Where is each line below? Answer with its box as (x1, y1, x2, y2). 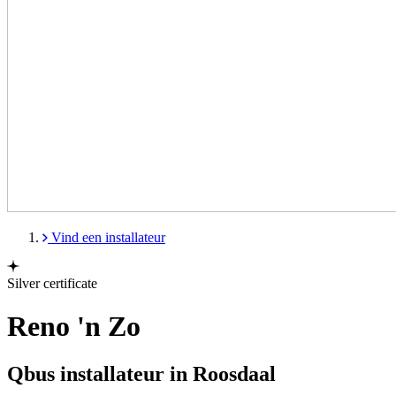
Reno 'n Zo (7, 310, 141, 343)
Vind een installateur (51, 230, 165, 245)
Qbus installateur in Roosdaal (7, 362, 276, 385)
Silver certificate (7, 276, 97, 291)
